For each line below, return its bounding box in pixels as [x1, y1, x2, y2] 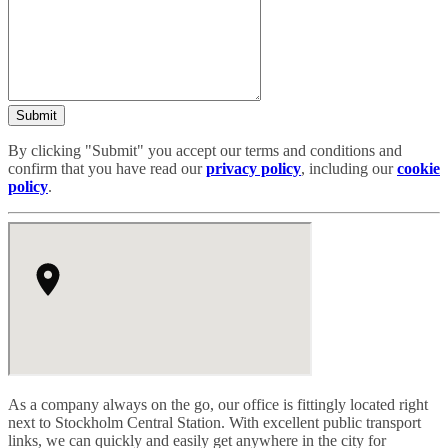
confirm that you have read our [8, 160, 206, 178]
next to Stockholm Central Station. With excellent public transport [8, 414, 421, 432]
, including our [301, 160, 397, 178]
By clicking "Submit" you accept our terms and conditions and [8, 142, 402, 160]
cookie [397, 160, 440, 178]
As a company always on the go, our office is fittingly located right [8, 396, 428, 414]
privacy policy [206, 160, 301, 178]
